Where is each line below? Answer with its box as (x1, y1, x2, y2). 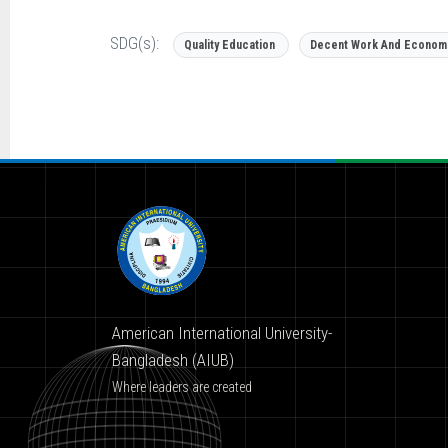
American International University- (112, 322, 332, 343)
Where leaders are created (112, 378, 252, 395)
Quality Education (184, 37, 275, 52)
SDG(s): (110, 32, 159, 53)
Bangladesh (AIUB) (112, 349, 234, 370)
